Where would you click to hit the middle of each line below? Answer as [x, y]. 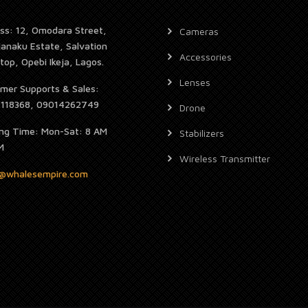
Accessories [206, 56]
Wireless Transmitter [225, 158]
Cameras [199, 31]
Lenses [195, 82]
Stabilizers [202, 133]
